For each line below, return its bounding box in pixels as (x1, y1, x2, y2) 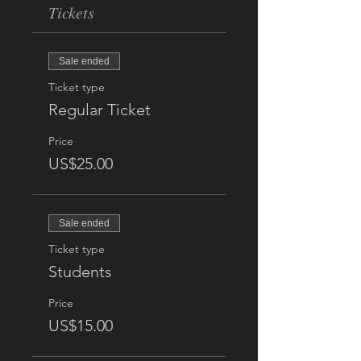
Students (48, 262, 112, 281)
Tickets (48, 2, 94, 23)
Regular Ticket (48, 100, 151, 119)
